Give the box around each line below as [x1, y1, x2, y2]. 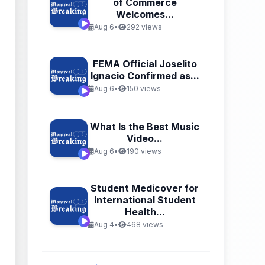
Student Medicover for [91, 182, 199, 194]
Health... [124, 206, 165, 218]
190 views [126, 147, 161, 156]
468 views [126, 220, 163, 229]
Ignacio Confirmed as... [90, 70, 199, 82]
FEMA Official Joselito [92, 58, 197, 70]
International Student [93, 194, 196, 206]
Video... [127, 132, 163, 144]
